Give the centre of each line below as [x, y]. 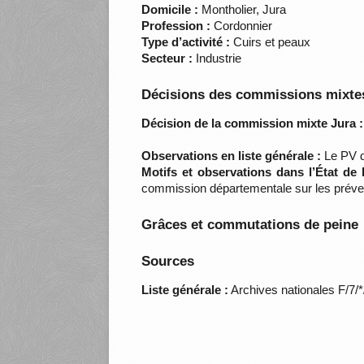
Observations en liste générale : [232, 156]
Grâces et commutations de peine [250, 225]
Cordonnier [242, 26]
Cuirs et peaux [271, 42]
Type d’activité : [186, 42]
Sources [168, 262]
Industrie [217, 58]
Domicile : [170, 10]
